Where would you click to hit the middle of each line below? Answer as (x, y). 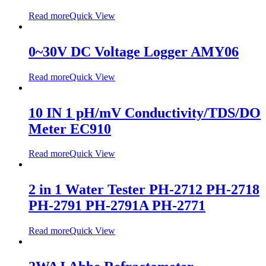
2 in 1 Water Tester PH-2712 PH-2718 (144, 190)
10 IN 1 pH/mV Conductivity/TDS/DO (145, 113)
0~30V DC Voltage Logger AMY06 (134, 51)
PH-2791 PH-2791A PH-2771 (117, 206)
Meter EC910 (70, 129)
